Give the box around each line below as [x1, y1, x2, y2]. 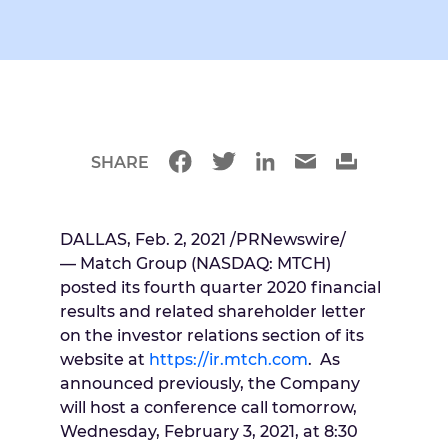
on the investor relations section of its [60, 326, 364, 346]
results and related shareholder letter [60, 302, 366, 322]
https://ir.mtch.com [149, 350, 308, 370]
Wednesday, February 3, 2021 [60, 422, 295, 442]
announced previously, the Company [60, 374, 360, 394]
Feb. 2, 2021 [135, 230, 226, 250]
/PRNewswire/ [226, 230, 346, 250]
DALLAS [60, 230, 127, 250]
